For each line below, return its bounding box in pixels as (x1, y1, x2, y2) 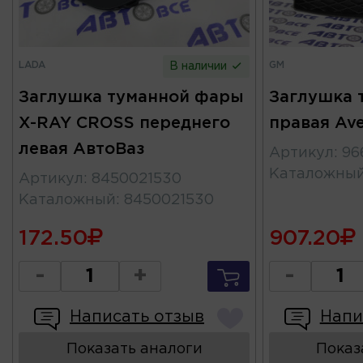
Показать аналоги (66, 342, 203, 356)
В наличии (169, 61, 231, 71)
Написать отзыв (70, 309, 204, 324)
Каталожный (19, 193, 116, 207)
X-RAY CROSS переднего (19, 115, 230, 130)
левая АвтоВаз (19, 141, 144, 156)
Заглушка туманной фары (19, 89, 244, 105)
